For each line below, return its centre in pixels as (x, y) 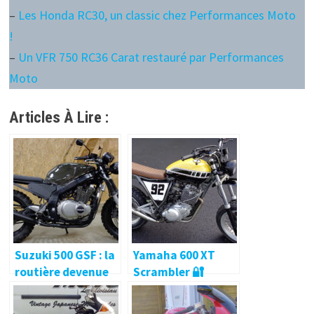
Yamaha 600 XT (174, 255)
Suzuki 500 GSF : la (64, 255)
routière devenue (61, 272)
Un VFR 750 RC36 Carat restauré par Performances (151, 57)
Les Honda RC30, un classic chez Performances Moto (157, 15)
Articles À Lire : (59, 117)
